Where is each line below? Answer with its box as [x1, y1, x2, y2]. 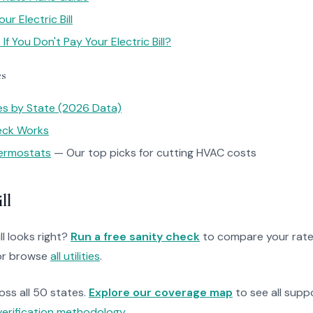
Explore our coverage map [89, 285, 233, 300]
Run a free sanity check [71, 229, 200, 244]
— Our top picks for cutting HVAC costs [51, 145, 256, 160]
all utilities [50, 249, 100, 263]
